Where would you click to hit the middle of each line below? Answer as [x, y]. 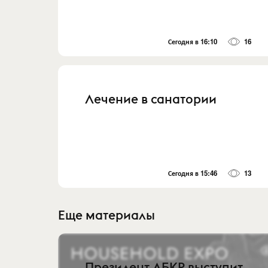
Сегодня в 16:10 [193, 41]
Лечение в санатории [151, 99]
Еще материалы [106, 215]
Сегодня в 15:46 [193, 173]
